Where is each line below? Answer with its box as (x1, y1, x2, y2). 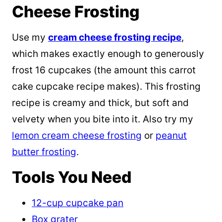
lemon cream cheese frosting (12, 130, 142, 142)
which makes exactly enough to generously (12, 48, 204, 60)
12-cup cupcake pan (32, 197, 123, 209)
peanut (156, 130, 187, 142)
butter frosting (12, 146, 76, 158)
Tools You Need (12, 167, 131, 187)
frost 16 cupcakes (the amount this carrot (12, 64, 196, 76)
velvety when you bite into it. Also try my (12, 113, 193, 125)
